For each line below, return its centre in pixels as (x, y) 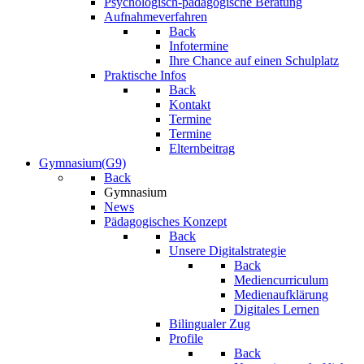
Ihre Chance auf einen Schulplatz (254, 61)
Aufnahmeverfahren (156, 17)
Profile (186, 338)
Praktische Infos (145, 75)
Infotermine (199, 46)
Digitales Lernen (277, 309)
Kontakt (190, 104)
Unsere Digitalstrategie (227, 251)
